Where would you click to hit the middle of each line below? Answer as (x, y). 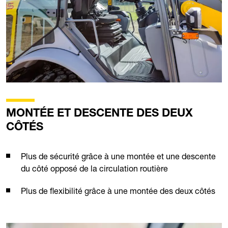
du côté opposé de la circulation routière (94, 168)
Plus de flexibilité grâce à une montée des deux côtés (118, 191)
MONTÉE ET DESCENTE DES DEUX (99, 114)
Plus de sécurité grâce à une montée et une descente (118, 156)
